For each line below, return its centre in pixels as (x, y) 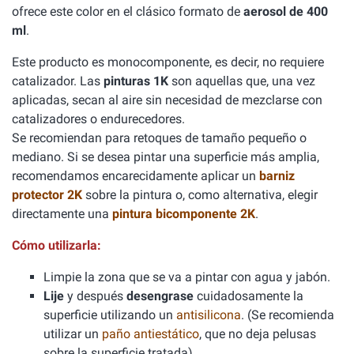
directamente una (62, 214)
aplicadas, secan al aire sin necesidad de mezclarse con (167, 100)
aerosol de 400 (286, 11)
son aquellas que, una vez (242, 81)
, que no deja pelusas (258, 334)
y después (95, 296)
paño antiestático (151, 334)
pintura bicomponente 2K (184, 214)
